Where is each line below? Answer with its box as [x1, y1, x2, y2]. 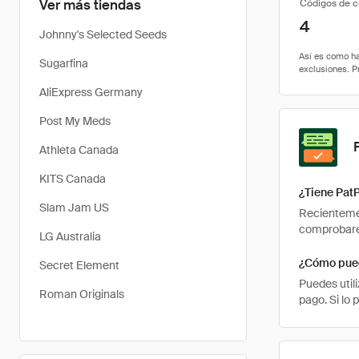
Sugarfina [39, 56, 88, 71]
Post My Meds [39, 114, 111, 128]
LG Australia [39, 229, 101, 244]
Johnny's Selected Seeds [39, 27, 167, 42]
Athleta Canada [39, 143, 119, 157]
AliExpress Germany [39, 85, 143, 99]
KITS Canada [39, 171, 106, 186]
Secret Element [39, 258, 119, 272]
